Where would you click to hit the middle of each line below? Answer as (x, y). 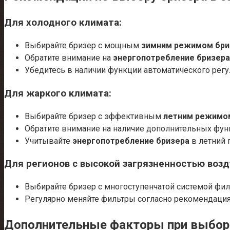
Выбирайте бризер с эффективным (94, 116)
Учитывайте (49, 141)
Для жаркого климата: (58, 93)
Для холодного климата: (63, 23)
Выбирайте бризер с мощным (83, 46)
